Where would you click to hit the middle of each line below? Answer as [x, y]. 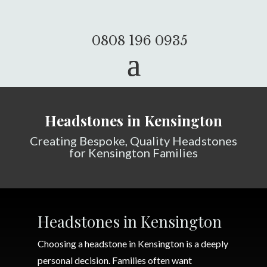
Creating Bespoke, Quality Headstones [133, 141]
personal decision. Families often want [114, 260]
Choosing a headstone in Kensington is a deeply [133, 243]
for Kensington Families [133, 153]
